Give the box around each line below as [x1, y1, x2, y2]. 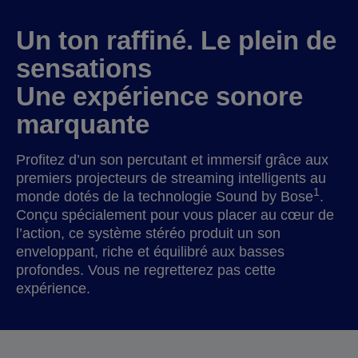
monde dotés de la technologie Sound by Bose [16, 188, 313, 205]
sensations [16, 53, 152, 83]
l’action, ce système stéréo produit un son [16, 225, 280, 241]
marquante [16, 109, 149, 139]
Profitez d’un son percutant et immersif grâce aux [16, 151, 328, 168]
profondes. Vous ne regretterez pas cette [16, 261, 276, 278]
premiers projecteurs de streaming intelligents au [16, 169, 326, 186]
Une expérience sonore [16, 81, 303, 111]
